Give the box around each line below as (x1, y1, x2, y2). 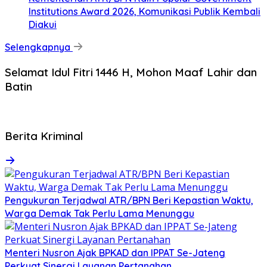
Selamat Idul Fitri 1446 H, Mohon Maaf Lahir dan (5, 65, 257, 80)
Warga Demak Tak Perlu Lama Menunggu (5, 207, 194, 220)
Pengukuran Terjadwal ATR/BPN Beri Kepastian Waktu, (5, 194, 253, 207)
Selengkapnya (5, 41, 73, 54)
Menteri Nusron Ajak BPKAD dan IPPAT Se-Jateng (5, 247, 225, 259)
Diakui (29, 18, 57, 31)
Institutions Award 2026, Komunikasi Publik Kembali (29, 5, 260, 18)
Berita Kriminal (5, 129, 83, 144)
